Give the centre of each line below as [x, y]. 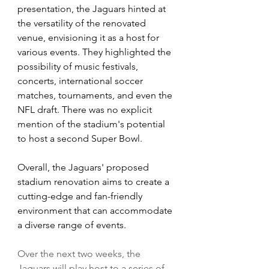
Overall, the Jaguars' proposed [84, 168]
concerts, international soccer [81, 81]
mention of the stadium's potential [92, 124]
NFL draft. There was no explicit [86, 110]
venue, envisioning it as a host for [89, 38]
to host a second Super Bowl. [80, 139]
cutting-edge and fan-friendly [81, 196]
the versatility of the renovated [83, 23]
